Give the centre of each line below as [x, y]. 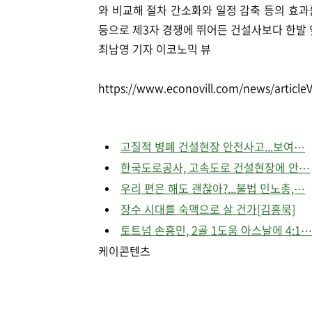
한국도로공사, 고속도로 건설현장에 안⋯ [215, 167]
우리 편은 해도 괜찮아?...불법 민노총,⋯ [213, 188]
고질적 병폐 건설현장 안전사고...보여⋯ [213, 146]
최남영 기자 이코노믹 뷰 [155, 49]
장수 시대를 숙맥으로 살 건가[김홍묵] [208, 209]
